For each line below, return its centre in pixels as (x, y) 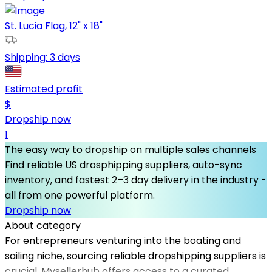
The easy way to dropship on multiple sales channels (131, 150)
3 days (65, 57)
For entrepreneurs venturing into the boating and (123, 241)
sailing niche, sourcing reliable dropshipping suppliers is (135, 256)
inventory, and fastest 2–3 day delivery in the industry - (136, 180)
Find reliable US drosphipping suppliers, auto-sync (124, 165)
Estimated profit (44, 89)
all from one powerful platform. (80, 195)
